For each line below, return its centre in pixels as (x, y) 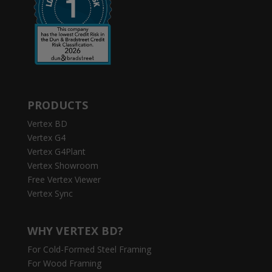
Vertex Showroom (63, 165)
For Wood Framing (64, 263)
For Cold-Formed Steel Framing (89, 249)
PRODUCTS (57, 105)
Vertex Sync (50, 193)
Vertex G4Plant (56, 151)
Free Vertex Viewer (64, 179)
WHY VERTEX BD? (75, 230)
